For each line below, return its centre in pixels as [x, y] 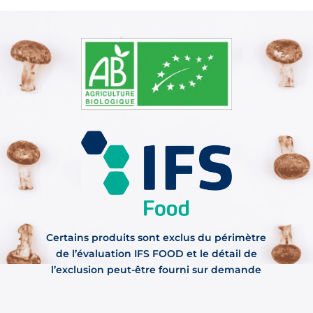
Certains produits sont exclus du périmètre [156, 237]
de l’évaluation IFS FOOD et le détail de [156, 253]
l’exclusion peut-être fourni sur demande [156, 269]
